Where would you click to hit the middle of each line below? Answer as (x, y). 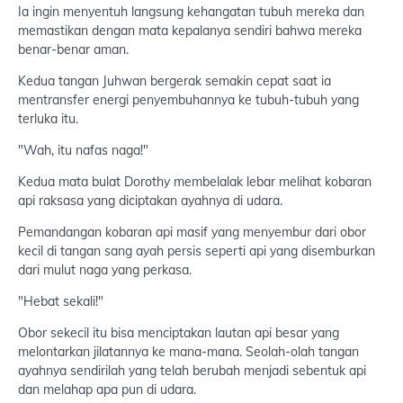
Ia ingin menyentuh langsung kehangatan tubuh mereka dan (191, 12)
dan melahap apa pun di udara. (107, 390)
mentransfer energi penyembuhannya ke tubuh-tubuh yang (188, 100)
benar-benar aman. (73, 50)
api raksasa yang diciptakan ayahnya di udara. (150, 201)
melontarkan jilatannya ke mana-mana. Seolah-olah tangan (188, 352)
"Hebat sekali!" (61, 302)
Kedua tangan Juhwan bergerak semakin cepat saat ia (175, 81)
